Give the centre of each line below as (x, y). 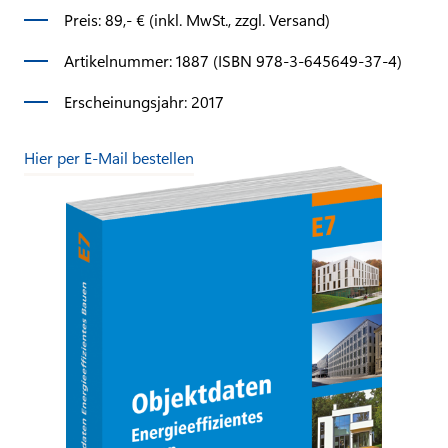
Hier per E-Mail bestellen (109, 157)
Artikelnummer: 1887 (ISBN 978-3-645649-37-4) (233, 60)
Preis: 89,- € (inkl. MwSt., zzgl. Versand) (197, 19)
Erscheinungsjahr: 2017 (144, 101)
